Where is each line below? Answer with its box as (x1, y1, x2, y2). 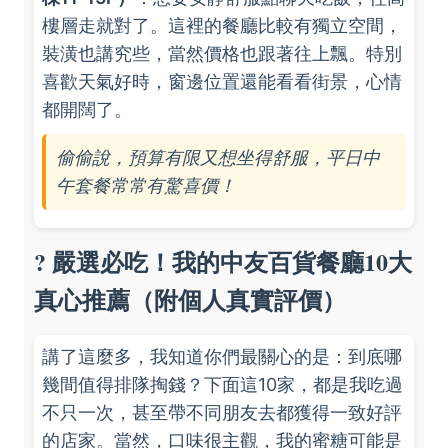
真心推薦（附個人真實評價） (34, 282, 346, 317)
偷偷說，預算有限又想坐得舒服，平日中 (56, 147, 380, 168)
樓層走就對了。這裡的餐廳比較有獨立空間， (42, 15, 402, 36)
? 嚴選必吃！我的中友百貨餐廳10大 (34, 244, 412, 279)
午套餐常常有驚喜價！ (56, 175, 236, 196)
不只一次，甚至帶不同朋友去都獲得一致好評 (42, 402, 402, 423)
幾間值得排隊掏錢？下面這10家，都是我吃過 (42, 374, 403, 395)
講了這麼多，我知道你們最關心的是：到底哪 (42, 346, 402, 367)
